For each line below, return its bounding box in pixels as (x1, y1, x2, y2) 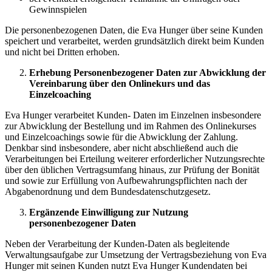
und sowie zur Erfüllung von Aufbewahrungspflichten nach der (5, 175, 247, 186)
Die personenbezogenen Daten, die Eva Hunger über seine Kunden (5, 24, 263, 35)
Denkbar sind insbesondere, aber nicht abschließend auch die (5, 142, 238, 153)
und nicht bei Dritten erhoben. (5, 46, 120, 57)
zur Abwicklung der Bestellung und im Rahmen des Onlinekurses (5, 120, 256, 131)
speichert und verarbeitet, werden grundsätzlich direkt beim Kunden (5, 35, 264, 46)
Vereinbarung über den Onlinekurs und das (29, 78, 210, 89)
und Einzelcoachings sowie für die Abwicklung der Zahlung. (5, 131, 238, 142)
